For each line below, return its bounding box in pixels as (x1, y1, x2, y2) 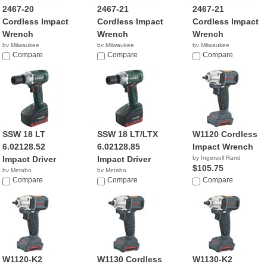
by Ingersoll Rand (192, 154, 241, 161)
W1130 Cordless (97, 254, 163, 264)
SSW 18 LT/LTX (97, 129, 159, 139)
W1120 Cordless (192, 129, 257, 139)
